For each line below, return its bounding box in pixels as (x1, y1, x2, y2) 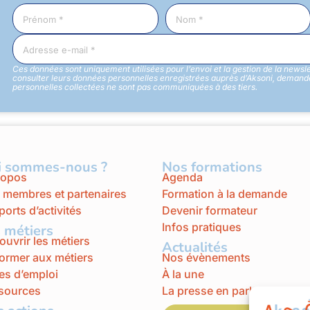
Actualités (162, 238, 228, 257)
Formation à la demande (162, 187, 287, 201)
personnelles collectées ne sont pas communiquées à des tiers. (12, 82, 257, 93)
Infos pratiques (162, 220, 244, 235)
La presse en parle (162, 284, 258, 298)
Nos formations (162, 158, 262, 177)
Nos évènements (162, 250, 250, 265)
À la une (162, 267, 204, 282)
